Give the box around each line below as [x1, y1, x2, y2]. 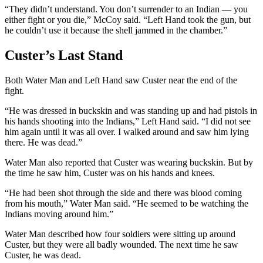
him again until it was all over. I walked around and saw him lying [5, 127, 249, 137]
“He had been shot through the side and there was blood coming [5, 188, 242, 198]
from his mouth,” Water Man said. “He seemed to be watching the [5, 198, 248, 209]
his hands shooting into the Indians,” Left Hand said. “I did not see [5, 116, 251, 127]
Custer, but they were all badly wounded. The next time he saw [5, 240, 238, 250]
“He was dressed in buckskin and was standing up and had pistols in [5, 106, 257, 116]
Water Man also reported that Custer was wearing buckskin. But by [5, 157, 253, 168]
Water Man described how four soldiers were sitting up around [5, 229, 235, 240]
